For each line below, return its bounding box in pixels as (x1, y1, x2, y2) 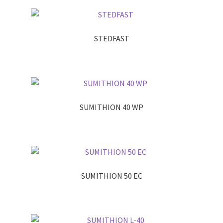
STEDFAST (94, 33, 129, 44)
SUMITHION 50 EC (81, 170, 142, 181)
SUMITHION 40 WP (80, 102, 143, 112)
